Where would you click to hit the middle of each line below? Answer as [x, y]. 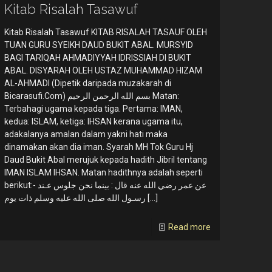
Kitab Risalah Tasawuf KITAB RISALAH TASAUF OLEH [106, 32]
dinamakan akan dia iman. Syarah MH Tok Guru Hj [99, 147]
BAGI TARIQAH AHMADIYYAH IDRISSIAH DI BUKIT [98, 58]
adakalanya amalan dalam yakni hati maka [86, 134]
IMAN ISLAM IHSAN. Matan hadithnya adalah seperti [104, 173]
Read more [189, 227]
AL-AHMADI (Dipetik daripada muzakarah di [88, 83]
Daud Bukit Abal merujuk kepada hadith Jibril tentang [106, 160]
